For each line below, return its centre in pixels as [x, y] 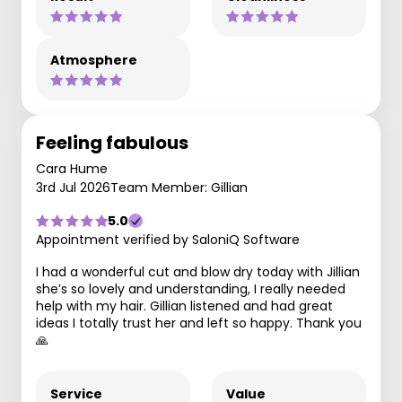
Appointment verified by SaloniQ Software [168, 240]
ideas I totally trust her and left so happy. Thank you [199, 323]
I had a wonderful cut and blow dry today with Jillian [198, 272]
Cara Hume [72, 169]
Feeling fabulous [112, 143]
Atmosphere [94, 60]
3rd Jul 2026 [73, 188]
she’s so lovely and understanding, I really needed [191, 289]
